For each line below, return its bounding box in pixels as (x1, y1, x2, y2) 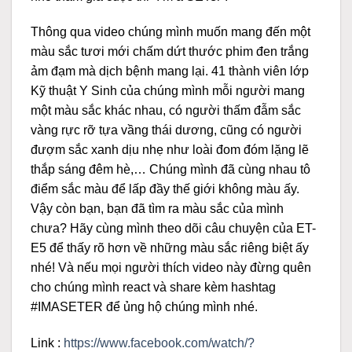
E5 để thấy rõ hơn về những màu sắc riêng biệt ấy (31, 241, 309, 255)
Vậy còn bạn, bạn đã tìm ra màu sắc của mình (31, 202, 284, 216)
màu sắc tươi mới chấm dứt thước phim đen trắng (31, 45, 309, 59)
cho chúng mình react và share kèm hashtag (31, 280, 276, 295)
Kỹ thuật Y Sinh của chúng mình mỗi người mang (31, 84, 305, 98)
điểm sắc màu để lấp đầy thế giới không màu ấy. (31, 182, 299, 196)
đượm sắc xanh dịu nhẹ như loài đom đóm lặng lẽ (31, 143, 309, 157)
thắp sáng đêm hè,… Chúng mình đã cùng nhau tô (31, 163, 310, 177)
